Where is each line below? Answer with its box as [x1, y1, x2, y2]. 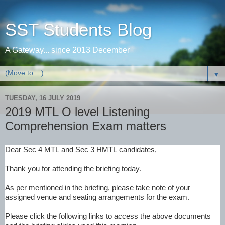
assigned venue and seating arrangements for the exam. [5, 193, 189, 201]
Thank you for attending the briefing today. [5, 164, 142, 173]
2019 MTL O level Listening [5, 105, 150, 119]
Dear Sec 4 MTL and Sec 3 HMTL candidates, [5, 145, 157, 154]
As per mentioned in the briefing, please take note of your [5, 183, 190, 192]
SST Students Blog [5, 20, 152, 39]
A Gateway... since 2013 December [5, 46, 130, 54]
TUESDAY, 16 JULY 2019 [5, 94, 80, 102]
